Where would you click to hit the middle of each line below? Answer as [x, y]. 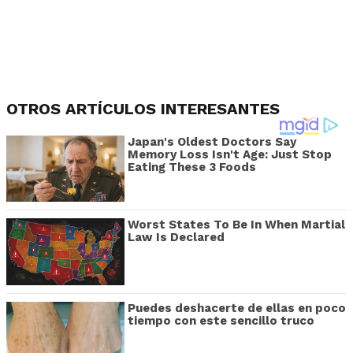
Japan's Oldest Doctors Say [212, 141]
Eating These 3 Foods [192, 167]
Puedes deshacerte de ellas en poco [237, 308]
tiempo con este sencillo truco [221, 320]
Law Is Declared [176, 238]
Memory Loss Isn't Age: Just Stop [230, 154]
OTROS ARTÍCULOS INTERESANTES [143, 108]
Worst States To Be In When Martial [236, 225]
